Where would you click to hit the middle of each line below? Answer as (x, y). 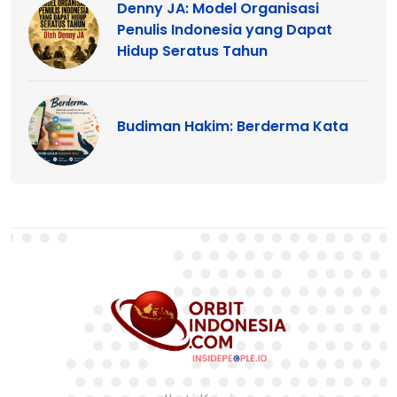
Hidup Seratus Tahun (192, 51)
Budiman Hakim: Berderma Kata (233, 126)
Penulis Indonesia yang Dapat (225, 29)
